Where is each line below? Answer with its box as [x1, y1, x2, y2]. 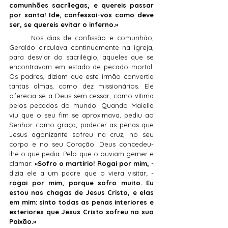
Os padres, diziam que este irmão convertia [9, 72, 154, 81]
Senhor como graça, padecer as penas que [9, 121, 154, 129]
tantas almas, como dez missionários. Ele [9, 82, 154, 91]
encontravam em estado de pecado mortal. [9, 63, 154, 71]
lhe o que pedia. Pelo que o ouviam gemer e [9, 150, 154, 158]
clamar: [9, 159, 35, 168]
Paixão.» [9, 217, 36, 226]
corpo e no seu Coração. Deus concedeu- [9, 140, 154, 149]
